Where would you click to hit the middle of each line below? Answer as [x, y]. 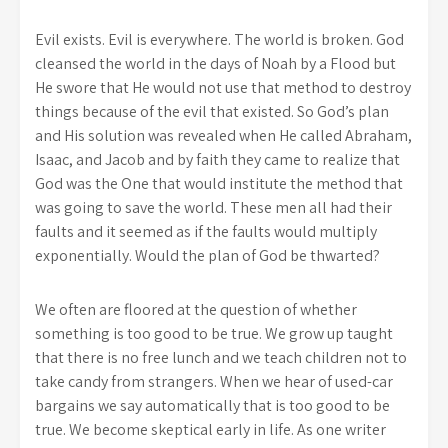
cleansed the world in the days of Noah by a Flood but [215, 63]
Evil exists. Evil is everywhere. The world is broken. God [219, 39]
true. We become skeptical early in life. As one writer [210, 429]
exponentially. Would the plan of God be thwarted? [207, 255]
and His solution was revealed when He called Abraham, [223, 135]
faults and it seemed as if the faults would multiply [206, 231]
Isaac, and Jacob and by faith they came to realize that [217, 159]
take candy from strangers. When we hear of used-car [214, 381]
